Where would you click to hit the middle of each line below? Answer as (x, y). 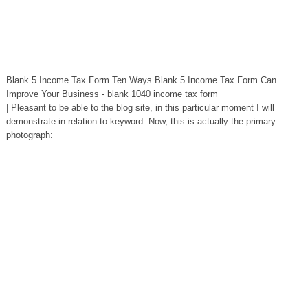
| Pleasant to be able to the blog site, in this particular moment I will (140, 108)
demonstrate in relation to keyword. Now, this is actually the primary (141, 121)
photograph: (29, 135)
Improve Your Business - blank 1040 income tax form (112, 94)
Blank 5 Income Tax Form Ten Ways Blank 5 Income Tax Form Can (141, 80)
